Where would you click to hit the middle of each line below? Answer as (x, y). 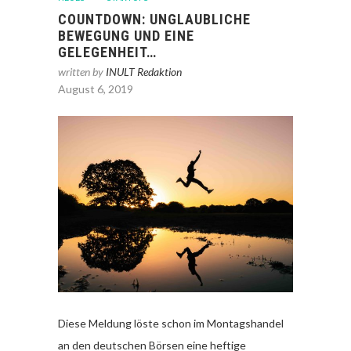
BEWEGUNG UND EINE (126, 36)
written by (82, 72)
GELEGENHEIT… (107, 52)
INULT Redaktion (144, 72)
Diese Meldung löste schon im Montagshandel (171, 324)
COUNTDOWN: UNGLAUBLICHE (154, 19)
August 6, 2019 (96, 89)
